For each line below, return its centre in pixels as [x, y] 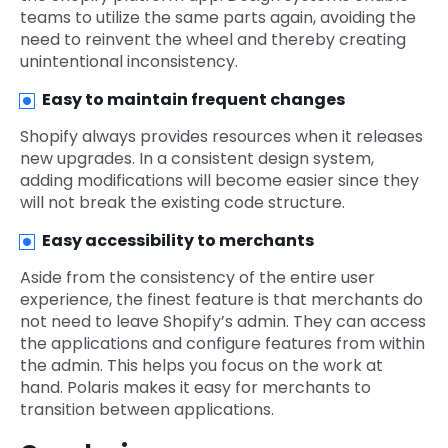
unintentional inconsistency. [129, 62]
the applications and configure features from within [222, 344]
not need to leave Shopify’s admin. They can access [223, 322]
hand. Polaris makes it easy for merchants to [195, 388]
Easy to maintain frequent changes [193, 100]
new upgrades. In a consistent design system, [197, 159]
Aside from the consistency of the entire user [197, 278]
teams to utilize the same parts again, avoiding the [218, 18]
